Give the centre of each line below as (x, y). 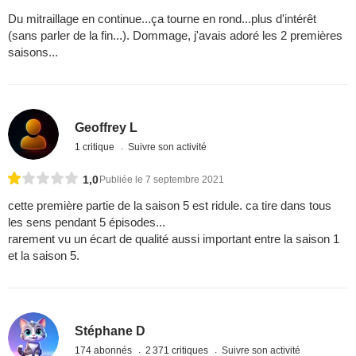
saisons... (33, 52)
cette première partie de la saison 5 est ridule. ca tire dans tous (170, 206)
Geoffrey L (106, 127)
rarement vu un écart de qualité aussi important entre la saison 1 (174, 239)
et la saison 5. (44, 256)
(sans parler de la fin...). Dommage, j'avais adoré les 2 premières (175, 36)
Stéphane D (110, 331)
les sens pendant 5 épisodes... (87, 222)
